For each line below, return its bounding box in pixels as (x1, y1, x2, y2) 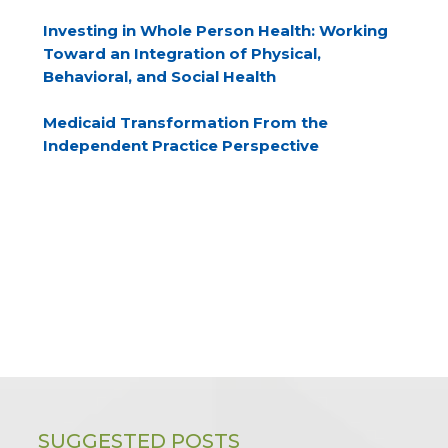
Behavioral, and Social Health (43, 67, 277, 86)
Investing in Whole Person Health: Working (43, 21, 389, 40)
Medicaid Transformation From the (43, 113, 329, 132)
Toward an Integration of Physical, (43, 44, 322, 63)
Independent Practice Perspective (43, 136, 320, 155)
